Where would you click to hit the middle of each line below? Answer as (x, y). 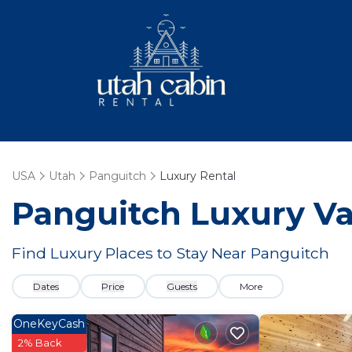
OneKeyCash (49, 324)
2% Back (40, 343)
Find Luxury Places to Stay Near (131, 253)
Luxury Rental (198, 176)
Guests (182, 286)
